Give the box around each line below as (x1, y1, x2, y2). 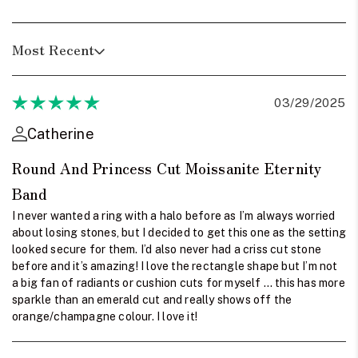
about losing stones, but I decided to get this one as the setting (12, 225, 347, 239)
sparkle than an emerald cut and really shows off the (12, 292, 292, 306)
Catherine (27, 125, 94, 142)
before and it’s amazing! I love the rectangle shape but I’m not (12, 259, 338, 272)
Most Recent (12, 38, 94, 59)
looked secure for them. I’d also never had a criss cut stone (12, 242, 322, 256)
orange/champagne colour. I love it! (12, 309, 197, 323)
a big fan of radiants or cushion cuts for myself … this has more (12, 276, 345, 289)
